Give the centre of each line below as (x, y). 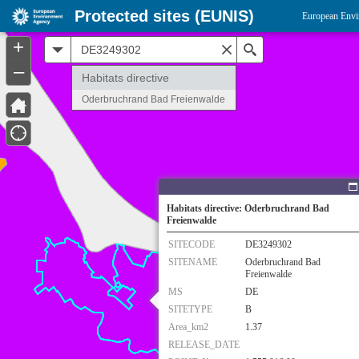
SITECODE (192, 244)
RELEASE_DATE (204, 344)
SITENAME (193, 262)
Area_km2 (188, 327)
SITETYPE (190, 309)
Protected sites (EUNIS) (164, 16)
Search (278, 49)
